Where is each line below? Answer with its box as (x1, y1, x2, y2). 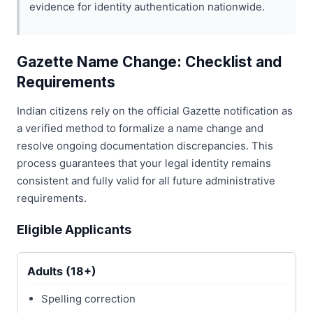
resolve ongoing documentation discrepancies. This (17, 139, 273, 153)
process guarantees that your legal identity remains (17, 156, 271, 170)
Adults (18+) (27, 264, 96, 279)
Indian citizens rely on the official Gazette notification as (17, 104, 293, 118)
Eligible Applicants (17, 222, 131, 238)
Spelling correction (41, 292, 136, 306)
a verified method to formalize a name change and (17, 122, 263, 136)
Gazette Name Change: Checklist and (17, 53, 282, 71)
